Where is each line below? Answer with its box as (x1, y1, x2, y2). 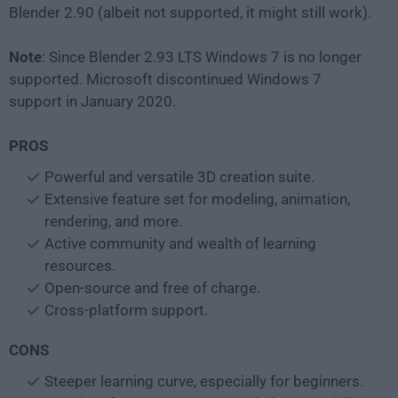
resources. (44, 257, 115, 275)
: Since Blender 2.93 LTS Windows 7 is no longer (42, 48, 362, 67)
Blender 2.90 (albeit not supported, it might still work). (9, 4, 371, 22)
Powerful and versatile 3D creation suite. (44, 168, 314, 187)
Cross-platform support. (44, 301, 208, 320)
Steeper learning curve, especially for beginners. (44, 372, 363, 391)
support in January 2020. (9, 92, 176, 111)
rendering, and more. (44, 212, 182, 231)
